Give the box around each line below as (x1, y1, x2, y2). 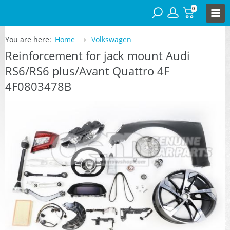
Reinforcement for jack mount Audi (5, 47, 190, 63)
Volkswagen (91, 34, 132, 44)
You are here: (5, 34, 51, 44)
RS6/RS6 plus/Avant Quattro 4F (5, 63, 169, 79)
